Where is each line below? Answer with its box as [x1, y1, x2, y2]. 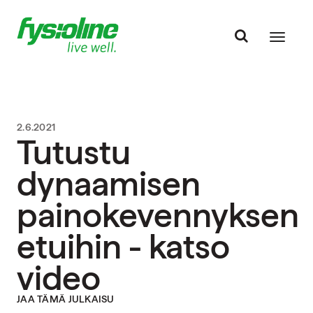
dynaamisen [17, 163, 201, 204]
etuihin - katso [17, 226, 230, 267]
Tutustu [17, 132, 131, 173]
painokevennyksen [17, 195, 299, 235]
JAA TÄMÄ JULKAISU [17, 293, 115, 305]
